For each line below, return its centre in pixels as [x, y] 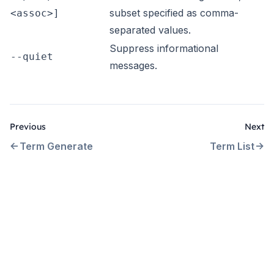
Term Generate [56, 146]
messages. [133, 65]
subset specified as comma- [174, 13]
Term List [232, 146]
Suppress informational [164, 48]
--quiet [32, 57]
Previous [28, 127]
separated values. [150, 30]
